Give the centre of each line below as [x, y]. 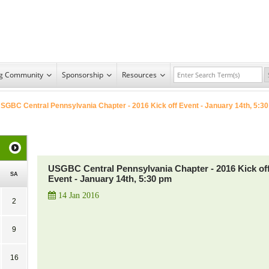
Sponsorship [83, 74]
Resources [139, 74]
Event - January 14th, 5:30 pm [110, 178]
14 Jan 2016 [77, 195]
